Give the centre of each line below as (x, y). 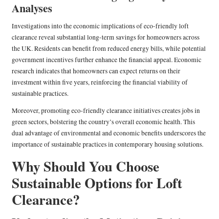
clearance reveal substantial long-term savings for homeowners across (106, 37)
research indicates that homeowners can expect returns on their (96, 71)
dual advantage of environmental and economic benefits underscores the (109, 133)
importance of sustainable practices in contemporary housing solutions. (108, 144)
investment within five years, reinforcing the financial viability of (100, 82)
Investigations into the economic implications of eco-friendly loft (100, 26)
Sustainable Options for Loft (97, 183)
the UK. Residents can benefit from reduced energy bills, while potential (109, 49)
